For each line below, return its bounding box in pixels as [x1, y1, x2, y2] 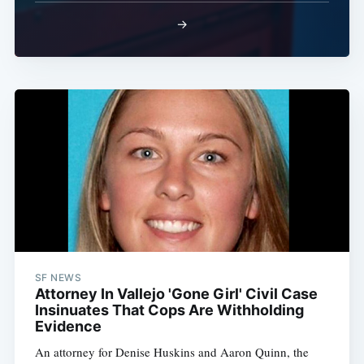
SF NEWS [34, 271, 82, 284]
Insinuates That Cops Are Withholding [34, 301, 304, 319]
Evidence [34, 318, 102, 336]
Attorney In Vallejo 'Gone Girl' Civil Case [34, 285, 318, 303]
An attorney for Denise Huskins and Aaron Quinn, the [34, 344, 309, 361]
